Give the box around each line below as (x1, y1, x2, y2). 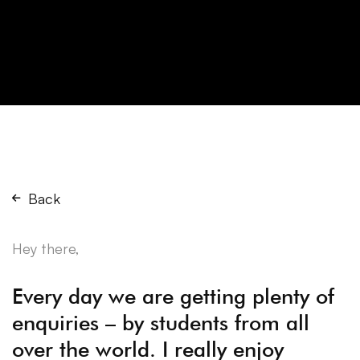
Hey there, (12, 239, 80, 257)
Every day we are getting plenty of (12, 284, 334, 309)
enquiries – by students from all (12, 310, 309, 335)
